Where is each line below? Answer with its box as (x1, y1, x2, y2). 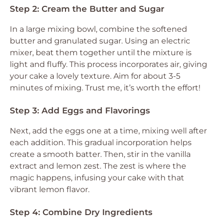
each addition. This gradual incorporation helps (10, 138, 192, 147)
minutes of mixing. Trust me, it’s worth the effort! (10, 83, 200, 92)
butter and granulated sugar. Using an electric (10, 36, 190, 45)
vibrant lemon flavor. (10, 185, 89, 194)
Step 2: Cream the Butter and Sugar (10, 4, 164, 14)
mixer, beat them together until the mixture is (10, 48, 192, 57)
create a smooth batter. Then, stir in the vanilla (10, 150, 191, 159)
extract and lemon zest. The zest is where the (10, 161, 186, 171)
